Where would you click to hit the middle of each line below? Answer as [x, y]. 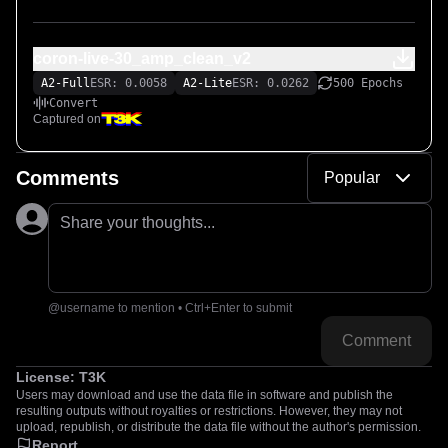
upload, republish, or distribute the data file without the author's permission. [218, 427]
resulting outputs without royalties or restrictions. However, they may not [209, 411]
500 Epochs [368, 83]
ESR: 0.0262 [270, 83]
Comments [67, 178]
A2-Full [65, 83]
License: [47, 377]
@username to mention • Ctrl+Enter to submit [170, 308]
